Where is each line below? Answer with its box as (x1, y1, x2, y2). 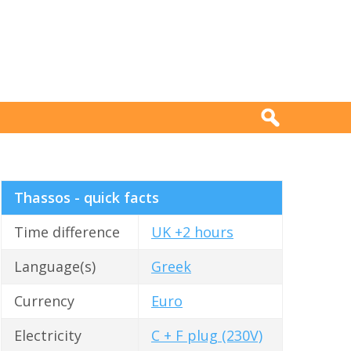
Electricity (14, 326, 81, 346)
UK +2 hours (151, 223, 233, 242)
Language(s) (14, 257, 96, 277)
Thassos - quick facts (14, 188, 159, 208)
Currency (14, 291, 74, 311)
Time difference (14, 223, 120, 242)
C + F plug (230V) (151, 326, 262, 346)
